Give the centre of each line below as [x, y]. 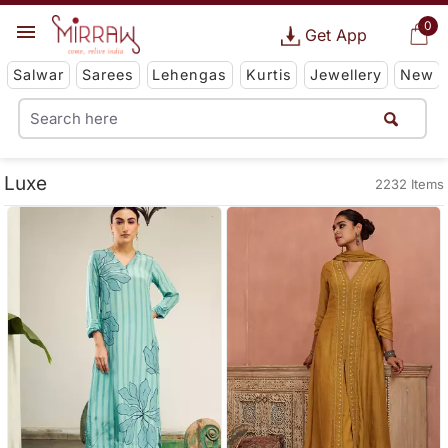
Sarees [108, 75]
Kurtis [268, 75]
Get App [335, 35]
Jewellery [345, 75]
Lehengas [190, 75]
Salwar [38, 75]
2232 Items [409, 184]
